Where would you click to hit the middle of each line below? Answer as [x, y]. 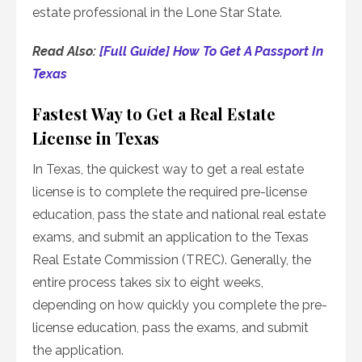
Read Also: [66, 52]
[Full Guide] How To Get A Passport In [211, 52]
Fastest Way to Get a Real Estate [154, 114]
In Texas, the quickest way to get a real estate [168, 170]
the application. [78, 351]
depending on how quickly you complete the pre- [180, 305]
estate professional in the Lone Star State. [157, 13]
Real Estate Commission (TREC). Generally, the [172, 260]
